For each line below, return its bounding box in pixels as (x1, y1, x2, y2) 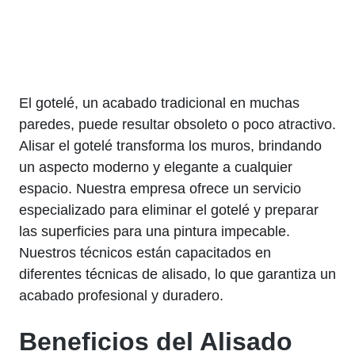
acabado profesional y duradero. (19, 287, 223, 303)
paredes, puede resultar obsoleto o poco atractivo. (19, 116, 336, 132)
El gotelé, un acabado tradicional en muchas (19, 94, 300, 111)
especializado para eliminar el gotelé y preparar (19, 201, 319, 218)
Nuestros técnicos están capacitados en (19, 244, 271, 261)
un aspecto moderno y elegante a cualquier (19, 158, 292, 175)
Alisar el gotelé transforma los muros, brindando (19, 137, 322, 154)
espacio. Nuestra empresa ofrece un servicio (19, 180, 301, 197)
